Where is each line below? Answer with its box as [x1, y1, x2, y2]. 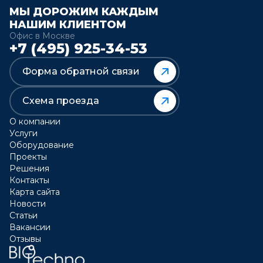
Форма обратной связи [22, 66, 140, 77]
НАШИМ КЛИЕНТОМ [9, 18, 126, 31]
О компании [9, 116, 60, 127]
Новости [9, 198, 46, 209]
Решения [9, 163, 49, 174]
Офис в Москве [9, 31, 75, 41]
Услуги [9, 128, 38, 139]
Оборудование [9, 140, 74, 150]
